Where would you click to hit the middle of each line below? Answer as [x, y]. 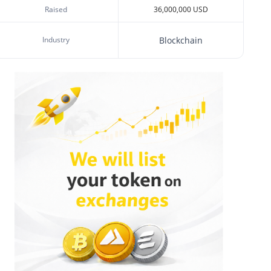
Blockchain [181, 40]
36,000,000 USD [181, 9]
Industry [56, 40]
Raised [56, 9]
